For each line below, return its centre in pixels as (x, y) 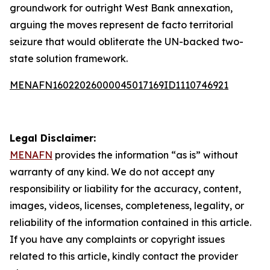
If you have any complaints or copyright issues (117, 239)
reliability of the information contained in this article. (130, 222)
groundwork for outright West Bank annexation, (121, 8)
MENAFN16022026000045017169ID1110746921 (119, 85)
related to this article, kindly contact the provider (124, 256)
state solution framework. (69, 58)
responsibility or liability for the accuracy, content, (125, 189)
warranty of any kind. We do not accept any (112, 172)
